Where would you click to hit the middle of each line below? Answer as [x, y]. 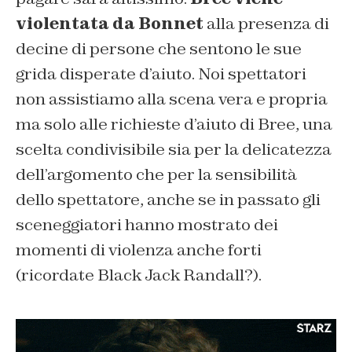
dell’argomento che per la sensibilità [156, 174]
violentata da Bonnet [110, 23]
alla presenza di [266, 23]
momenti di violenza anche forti [139, 249]
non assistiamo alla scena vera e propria [172, 99]
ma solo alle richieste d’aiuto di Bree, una [174, 124]
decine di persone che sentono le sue [159, 48]
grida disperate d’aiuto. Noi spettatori [161, 73]
